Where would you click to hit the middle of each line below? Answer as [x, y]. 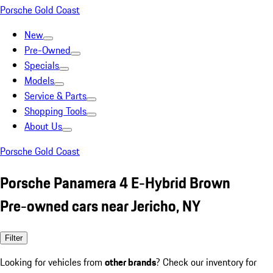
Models [39, 80]
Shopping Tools [55, 111]
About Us [43, 126]
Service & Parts [55, 96]
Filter [14, 238]
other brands [130, 262]
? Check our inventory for [206, 262]
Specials [42, 65]
